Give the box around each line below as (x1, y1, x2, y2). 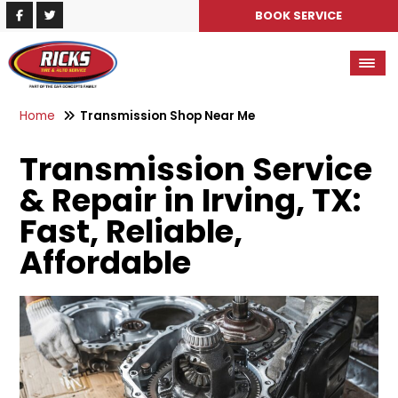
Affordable (20, 241, 192, 285)
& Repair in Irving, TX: (20, 179, 362, 223)
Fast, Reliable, (20, 210, 243, 254)
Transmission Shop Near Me (80, 107, 256, 125)
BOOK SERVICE (255, 8, 342, 23)
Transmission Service (20, 147, 373, 192)
